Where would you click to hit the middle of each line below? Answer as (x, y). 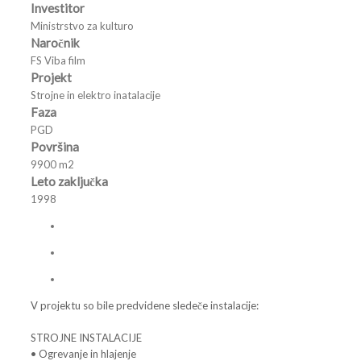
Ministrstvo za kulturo (82, 26)
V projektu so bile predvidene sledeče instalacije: (145, 306)
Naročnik (55, 43)
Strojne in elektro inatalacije (95, 95)
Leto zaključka (69, 182)
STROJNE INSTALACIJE (86, 338)
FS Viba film (58, 61)
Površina (55, 147)
